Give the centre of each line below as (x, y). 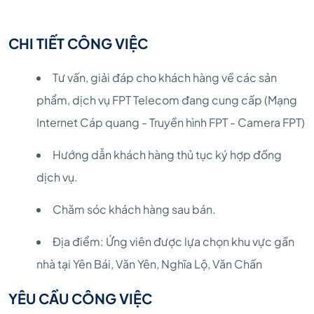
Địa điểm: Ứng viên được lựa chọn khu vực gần (173, 241)
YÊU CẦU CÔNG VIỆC (80, 298)
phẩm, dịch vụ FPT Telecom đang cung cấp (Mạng (167, 100)
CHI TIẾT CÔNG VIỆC (78, 43)
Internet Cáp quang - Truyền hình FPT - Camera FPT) (171, 122)
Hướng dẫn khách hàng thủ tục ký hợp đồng (167, 154)
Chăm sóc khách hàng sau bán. (134, 209)
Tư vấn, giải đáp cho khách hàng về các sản (165, 77)
